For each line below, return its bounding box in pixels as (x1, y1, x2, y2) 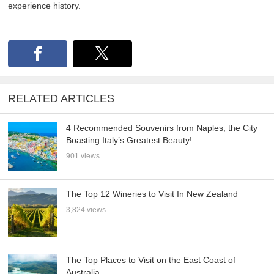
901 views (66, 152, 100, 161)
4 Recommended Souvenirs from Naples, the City (66, 123, 258, 133)
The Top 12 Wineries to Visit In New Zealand (66, 189, 239, 199)
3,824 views (66, 206, 106, 215)
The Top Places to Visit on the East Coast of (66, 254, 236, 265)
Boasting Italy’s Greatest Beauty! (66, 135, 193, 146)
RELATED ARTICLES (8, 92, 115, 105)
